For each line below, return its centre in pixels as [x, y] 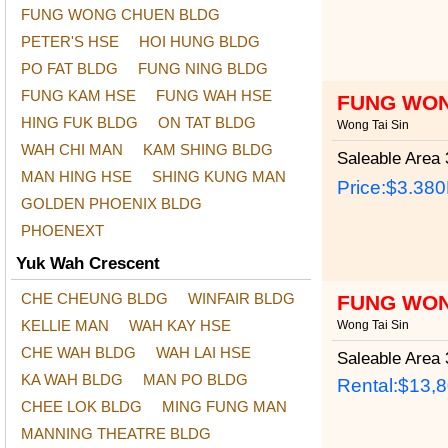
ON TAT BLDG [207, 122]
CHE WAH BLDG [78, 352]
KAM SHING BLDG [208, 149]
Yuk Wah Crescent [88, 263]
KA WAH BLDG [72, 379]
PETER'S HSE [70, 41]
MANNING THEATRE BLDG [116, 433]
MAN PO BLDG [195, 379]
